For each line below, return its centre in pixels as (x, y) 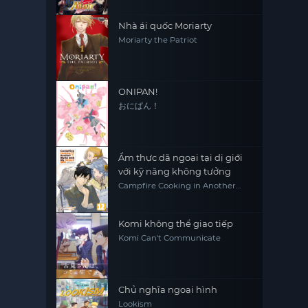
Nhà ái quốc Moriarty (165, 25)
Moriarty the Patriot (158, 40)
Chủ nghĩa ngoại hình (168, 289)
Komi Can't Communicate (170, 238)
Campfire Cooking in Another (177, 186)
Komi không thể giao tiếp (176, 223)
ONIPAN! (138, 91)
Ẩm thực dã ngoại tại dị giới (181, 157)
